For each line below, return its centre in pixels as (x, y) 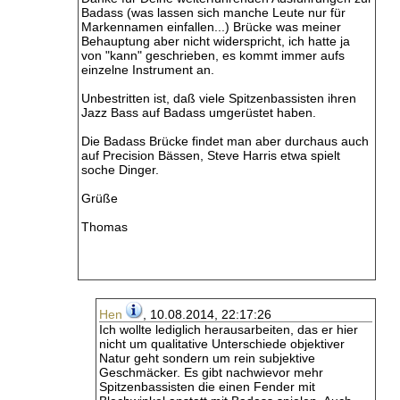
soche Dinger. (120, 170)
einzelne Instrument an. (150, 70)
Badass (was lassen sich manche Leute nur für (213, 12)
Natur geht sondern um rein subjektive (207, 358)
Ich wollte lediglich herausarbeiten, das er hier (229, 329)
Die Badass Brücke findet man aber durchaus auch (225, 141)
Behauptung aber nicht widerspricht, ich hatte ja (216, 41)
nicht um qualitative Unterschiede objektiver (222, 344)
